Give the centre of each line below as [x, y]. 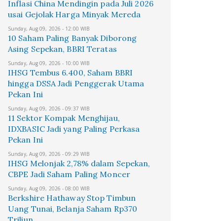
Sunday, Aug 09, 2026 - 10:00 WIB [49, 63]
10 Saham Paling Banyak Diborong [73, 38]
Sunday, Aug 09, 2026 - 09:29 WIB [49, 154]
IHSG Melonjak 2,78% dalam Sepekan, [79, 163]
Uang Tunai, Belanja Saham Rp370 [73, 209]
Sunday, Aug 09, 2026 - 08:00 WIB [49, 188]
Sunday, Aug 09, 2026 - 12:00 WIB [49, 29]
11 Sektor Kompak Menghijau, [64, 118]
